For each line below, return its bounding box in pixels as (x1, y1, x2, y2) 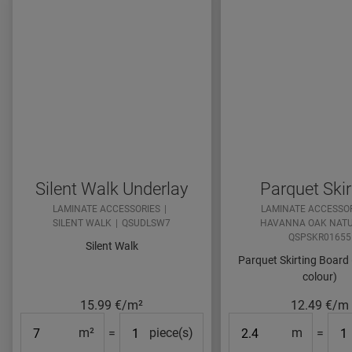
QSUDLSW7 (122, 218, 171, 229)
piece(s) (148, 325, 193, 341)
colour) (302, 270, 338, 284)
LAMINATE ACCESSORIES (53, 203, 161, 215)
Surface (20, 314, 64, 330)
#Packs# (119, 314, 169, 330)
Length (228, 314, 267, 330)
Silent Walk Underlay (35, 179, 189, 200)
